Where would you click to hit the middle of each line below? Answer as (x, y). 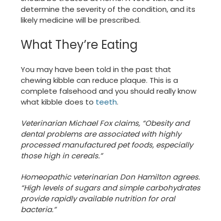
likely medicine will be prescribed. (81, 20)
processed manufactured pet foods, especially (107, 145)
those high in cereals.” (62, 156)
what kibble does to (58, 102)
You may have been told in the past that (96, 70)
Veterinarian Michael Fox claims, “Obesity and (105, 123)
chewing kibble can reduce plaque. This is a (99, 80)
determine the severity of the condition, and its (108, 9)
